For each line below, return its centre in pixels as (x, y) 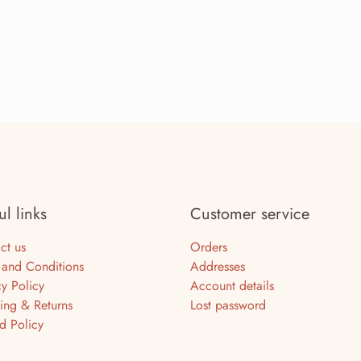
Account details (232, 285)
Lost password (228, 305)
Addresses (218, 266)
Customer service (250, 214)
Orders (209, 247)
